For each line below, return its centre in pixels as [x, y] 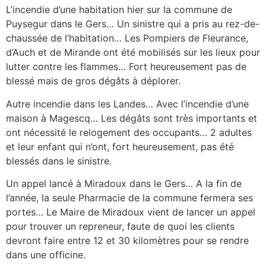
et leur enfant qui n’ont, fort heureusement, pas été [120, 146]
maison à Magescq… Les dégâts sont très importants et [132, 118]
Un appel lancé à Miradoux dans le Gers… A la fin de [124, 184]
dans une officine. [46, 255]
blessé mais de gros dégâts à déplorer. [93, 81]
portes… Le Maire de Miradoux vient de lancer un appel [131, 212]
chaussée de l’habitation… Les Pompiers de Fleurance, [127, 38]
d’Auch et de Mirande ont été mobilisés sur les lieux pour [133, 53]
